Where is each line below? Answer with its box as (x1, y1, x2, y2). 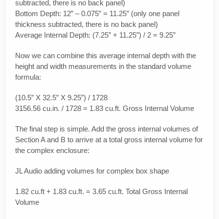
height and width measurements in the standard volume (15, 62, 191, 71)
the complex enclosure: (15, 146, 89, 155)
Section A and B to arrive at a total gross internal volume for (15, 135, 203, 144)
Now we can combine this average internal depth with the (15, 51, 196, 60)
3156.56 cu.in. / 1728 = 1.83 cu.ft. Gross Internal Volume (15, 104, 194, 113)
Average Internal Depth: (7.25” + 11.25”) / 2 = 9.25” (15, 31, 175, 40)
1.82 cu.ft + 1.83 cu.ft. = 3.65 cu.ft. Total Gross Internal (15, 187, 188, 196)
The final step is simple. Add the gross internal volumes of (15, 125, 198, 133)
